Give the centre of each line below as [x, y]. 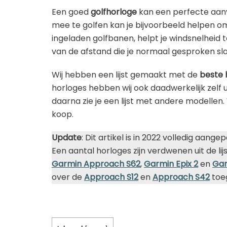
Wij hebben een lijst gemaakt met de [126, 74]
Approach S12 [111, 177]
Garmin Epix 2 [171, 164]
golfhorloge [114, 12]
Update [67, 137]
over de [68, 177]
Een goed [71, 12]
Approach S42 [181, 177]
